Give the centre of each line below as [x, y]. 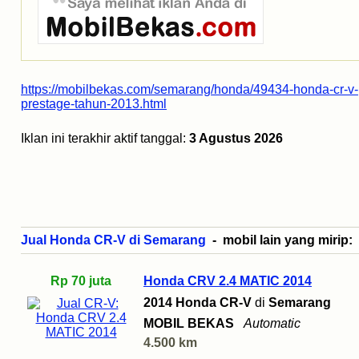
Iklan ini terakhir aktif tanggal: [105, 139]
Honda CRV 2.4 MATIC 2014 [228, 281]
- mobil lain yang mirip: [279, 240]
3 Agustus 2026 [236, 139]
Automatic [272, 324]
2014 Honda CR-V [198, 303]
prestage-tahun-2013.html [94, 104]
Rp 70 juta [81, 281]
